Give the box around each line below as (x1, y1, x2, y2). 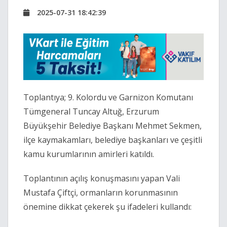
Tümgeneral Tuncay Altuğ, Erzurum (23, 106, 159, 118)
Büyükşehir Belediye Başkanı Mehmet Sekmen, (23, 120, 202, 132)
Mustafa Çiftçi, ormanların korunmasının (23, 187, 178, 199)
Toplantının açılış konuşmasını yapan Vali (23, 173, 180, 184)
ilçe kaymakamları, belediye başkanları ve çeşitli (23, 134, 202, 146)
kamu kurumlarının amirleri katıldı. (23, 148, 154, 160)
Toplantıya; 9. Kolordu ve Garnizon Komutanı (23, 92, 193, 103)
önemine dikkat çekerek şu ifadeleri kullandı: (23, 201, 192, 213)
